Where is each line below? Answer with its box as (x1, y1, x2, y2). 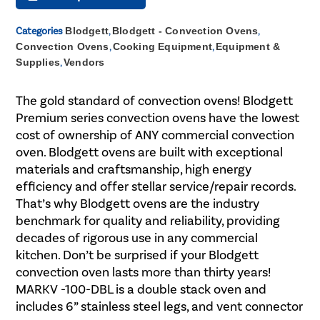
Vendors (64, 56, 105, 69)
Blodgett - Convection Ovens (112, 25, 259, 37)
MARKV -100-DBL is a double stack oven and (16, 281, 267, 298)
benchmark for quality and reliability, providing (16, 213, 281, 229)
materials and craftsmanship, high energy (16, 161, 252, 178)
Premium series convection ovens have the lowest (16, 110, 300, 126)
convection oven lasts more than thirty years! (16, 264, 271, 281)
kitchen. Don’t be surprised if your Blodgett (16, 247, 259, 264)
